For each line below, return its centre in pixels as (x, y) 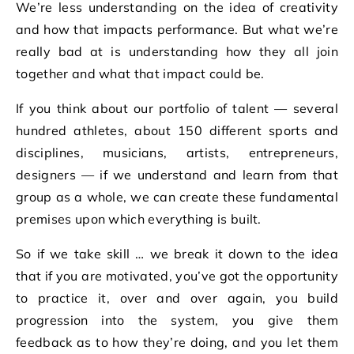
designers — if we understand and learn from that (177, 175)
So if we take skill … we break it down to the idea (177, 254)
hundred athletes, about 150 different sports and (177, 130)
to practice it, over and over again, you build (177, 298)
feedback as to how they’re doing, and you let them (177, 342)
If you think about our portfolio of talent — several (177, 108)
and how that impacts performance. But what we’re (177, 29)
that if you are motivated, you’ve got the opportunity (177, 276)
